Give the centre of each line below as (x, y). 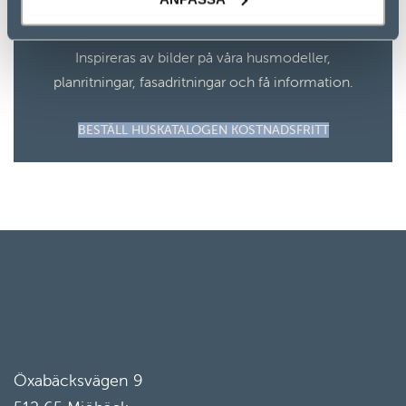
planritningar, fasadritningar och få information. (203, 82)
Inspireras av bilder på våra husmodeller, (203, 57)
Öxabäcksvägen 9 (78, 380)
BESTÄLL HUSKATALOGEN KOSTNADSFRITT (203, 130)
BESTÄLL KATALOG (203, 27)
